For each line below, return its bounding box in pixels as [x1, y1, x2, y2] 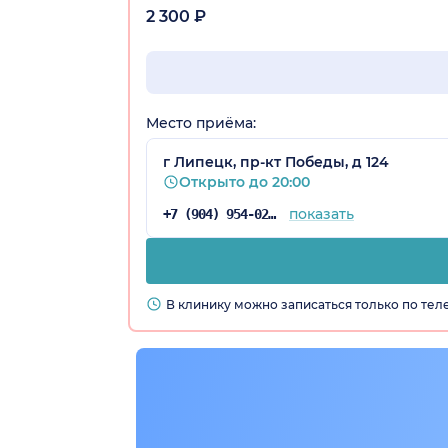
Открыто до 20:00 [179, 172, 310, 191]
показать [288, 204, 354, 223]
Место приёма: [146, 113, 256, 132]
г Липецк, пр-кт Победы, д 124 [163, 152, 389, 171]
